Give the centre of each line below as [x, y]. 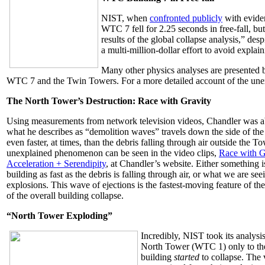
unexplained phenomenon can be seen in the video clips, [113, 153]
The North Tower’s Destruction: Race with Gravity [109, 101]
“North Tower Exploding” [59, 216]
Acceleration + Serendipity [56, 164]
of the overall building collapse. [65, 196]
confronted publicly [186, 18]
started [188, 257]
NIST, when [125, 18]
